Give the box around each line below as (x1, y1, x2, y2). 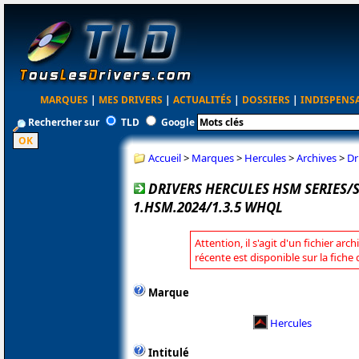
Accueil (148, 150, 181, 165)
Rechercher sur (26, 115, 102, 129)
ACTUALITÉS (173, 93, 232, 107)
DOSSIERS (242, 93, 291, 107)
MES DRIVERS (99, 93, 163, 107)
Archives (296, 150, 337, 165)
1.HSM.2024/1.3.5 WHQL (133, 197, 283, 216)
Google (161, 115, 195, 129)
